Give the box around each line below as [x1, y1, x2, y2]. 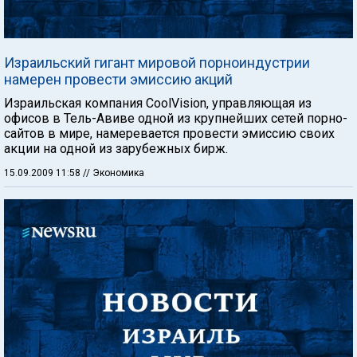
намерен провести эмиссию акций [4, 71, 233, 88]
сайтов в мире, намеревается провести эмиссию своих [4, 126, 335, 141]
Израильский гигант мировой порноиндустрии [4, 54, 310, 71]
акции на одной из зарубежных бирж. [4, 141, 228, 156]
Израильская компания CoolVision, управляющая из [4, 96, 312, 111]
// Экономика [83, 167, 144, 178]
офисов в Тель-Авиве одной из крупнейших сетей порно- [4, 111, 347, 126]
